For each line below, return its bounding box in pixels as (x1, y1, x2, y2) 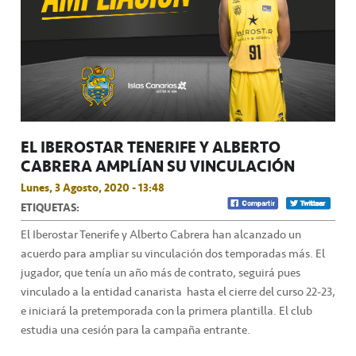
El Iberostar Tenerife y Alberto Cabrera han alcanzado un (21, 225, 301, 245)
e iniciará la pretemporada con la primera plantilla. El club (21, 301, 312, 321)
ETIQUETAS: (21, 199, 79, 217)
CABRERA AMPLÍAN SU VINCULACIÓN (21, 153, 295, 180)
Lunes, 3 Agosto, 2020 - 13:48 (21, 179, 164, 197)
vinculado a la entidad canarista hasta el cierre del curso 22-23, (21, 282, 335, 302)
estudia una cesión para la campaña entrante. (21, 320, 250, 340)
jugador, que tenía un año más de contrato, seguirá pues (21, 263, 300, 283)
